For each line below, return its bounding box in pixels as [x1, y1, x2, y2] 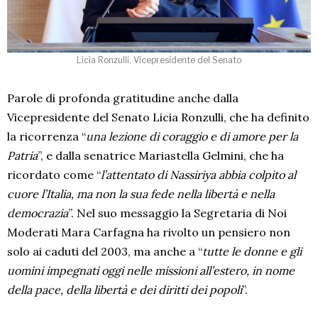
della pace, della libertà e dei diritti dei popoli [7, 282, 242, 297]
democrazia [7, 205, 68, 220]
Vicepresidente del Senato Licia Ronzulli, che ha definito [7, 109, 309, 124]
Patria [7, 148, 38, 163]
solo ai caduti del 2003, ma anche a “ [7, 243, 202, 258]
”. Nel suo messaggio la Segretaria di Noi [68, 205, 287, 220]
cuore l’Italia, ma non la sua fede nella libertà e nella [7, 186, 275, 201]
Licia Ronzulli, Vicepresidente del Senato [77, 54, 241, 65]
